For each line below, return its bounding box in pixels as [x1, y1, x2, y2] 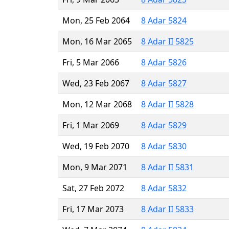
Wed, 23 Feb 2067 [62, 77, 129, 89]
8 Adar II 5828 [141, 98, 194, 110]
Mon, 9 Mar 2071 [62, 161, 127, 173]
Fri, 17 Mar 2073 [62, 203, 124, 215]
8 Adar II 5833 [141, 203, 194, 215]
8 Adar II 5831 [141, 161, 194, 173]
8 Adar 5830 [141, 140, 187, 152]
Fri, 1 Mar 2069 [62, 119, 119, 131]
